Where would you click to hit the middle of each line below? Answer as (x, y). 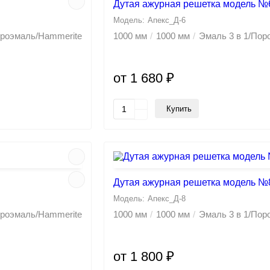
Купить (179, 108)
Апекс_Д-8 (167, 199)
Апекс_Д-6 (167, 20)
